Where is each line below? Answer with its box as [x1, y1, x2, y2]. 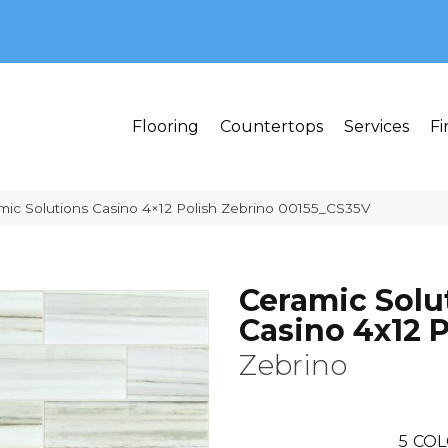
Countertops [220, 117, 323, 137]
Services [344, 117, 409, 137]
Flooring [132, 117, 199, 137]
